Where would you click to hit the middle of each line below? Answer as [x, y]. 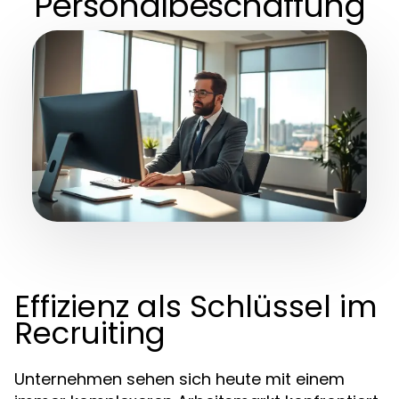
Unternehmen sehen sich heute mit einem [179, 379]
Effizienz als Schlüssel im [196, 306]
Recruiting [90, 333]
